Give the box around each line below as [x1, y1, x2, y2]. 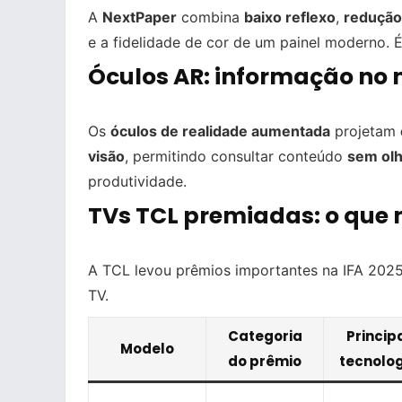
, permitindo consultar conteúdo [125, 147, 347, 166]
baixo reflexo [244, 8, 336, 27]
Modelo [120, 339, 174, 359]
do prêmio [228, 352, 301, 371]
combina [177, 8, 244, 27]
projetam [330, 122, 400, 141]
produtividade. [88, 172, 187, 191]
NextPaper [102, 8, 177, 27]
